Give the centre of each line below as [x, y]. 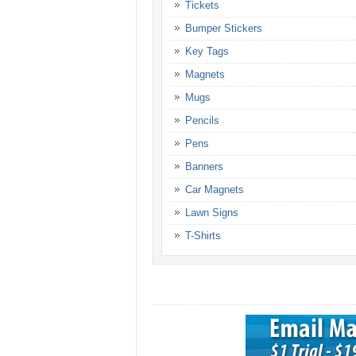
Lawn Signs [212, 213]
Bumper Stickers [224, 29]
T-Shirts [203, 236]
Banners [204, 167]
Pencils [202, 121]
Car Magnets [215, 190]
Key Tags [207, 52]
